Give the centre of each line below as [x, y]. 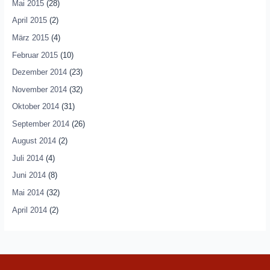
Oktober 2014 [35, 107]
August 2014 [34, 141]
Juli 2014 [27, 158]
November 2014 [39, 89]
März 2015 [30, 37]
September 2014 [40, 124]
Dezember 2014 [39, 72]
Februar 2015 [35, 55]
